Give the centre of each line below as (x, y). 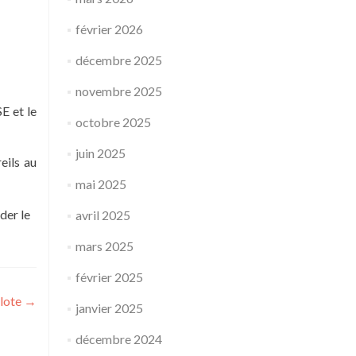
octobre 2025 (113, 122)
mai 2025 (101, 184)
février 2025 (109, 277)
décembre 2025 (118, 60)
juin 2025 (100, 153)
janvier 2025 (109, 308)
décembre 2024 (118, 339)
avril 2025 (103, 215)
